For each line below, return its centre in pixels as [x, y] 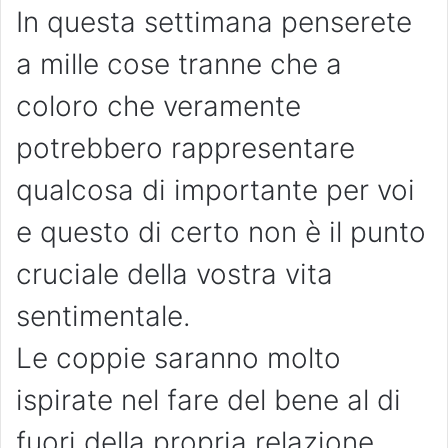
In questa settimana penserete [214, 22]
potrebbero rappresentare [185, 148]
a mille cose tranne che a [179, 64]
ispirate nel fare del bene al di [208, 400]
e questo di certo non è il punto [221, 232]
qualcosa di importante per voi [215, 190]
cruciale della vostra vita [174, 274]
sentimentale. [103, 316]
